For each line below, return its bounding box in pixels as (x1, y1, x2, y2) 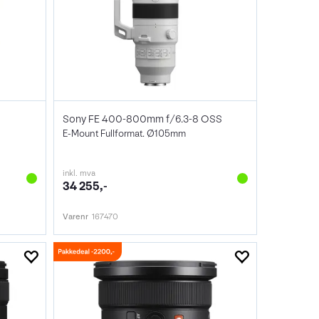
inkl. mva (63, 168, 96, 179)
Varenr (63, 211, 89, 223)
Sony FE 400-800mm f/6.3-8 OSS (63, 113, 223, 127)
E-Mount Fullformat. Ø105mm (63, 127, 187, 140)
